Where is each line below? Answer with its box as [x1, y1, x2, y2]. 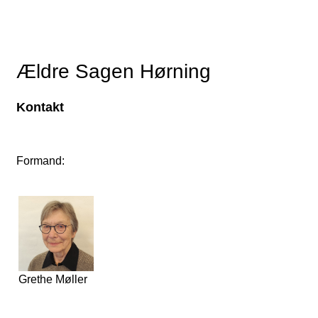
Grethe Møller [18, 273, 87, 285]
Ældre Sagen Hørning [16, 60, 211, 82]
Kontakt [16, 99, 64, 114]
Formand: [16, 154, 65, 167]
